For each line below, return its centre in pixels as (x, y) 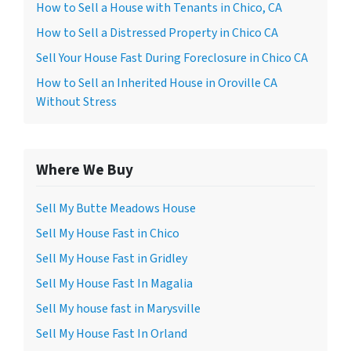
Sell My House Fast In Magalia (114, 283)
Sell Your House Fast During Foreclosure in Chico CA (172, 58)
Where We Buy (85, 170)
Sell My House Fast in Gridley (112, 258)
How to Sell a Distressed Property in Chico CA (157, 33)
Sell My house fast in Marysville (118, 308)
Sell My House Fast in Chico (108, 233)
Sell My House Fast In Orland (112, 333)
